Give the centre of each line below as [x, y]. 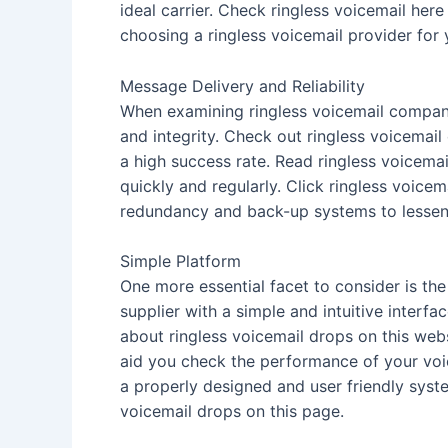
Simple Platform [180, 261]
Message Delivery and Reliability [242, 85]
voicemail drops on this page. [232, 411]
